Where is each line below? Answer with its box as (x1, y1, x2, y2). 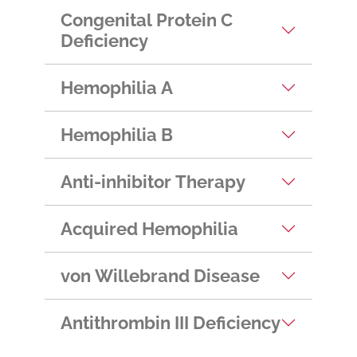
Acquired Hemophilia (61, 218, 238, 240)
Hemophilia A (61, 77, 173, 99)
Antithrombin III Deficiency (61, 312, 280, 334)
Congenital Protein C (61, 10, 233, 31)
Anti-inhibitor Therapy (61, 171, 245, 193)
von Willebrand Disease (61, 265, 260, 287)
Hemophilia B (61, 124, 173, 146)
